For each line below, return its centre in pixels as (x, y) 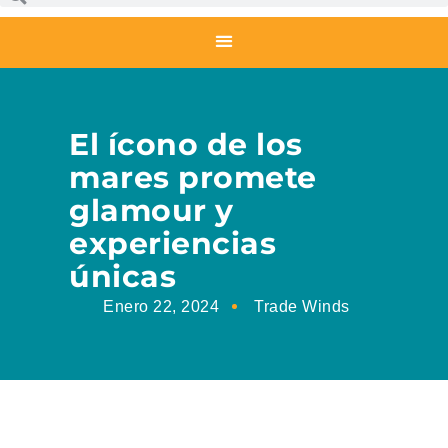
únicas (123, 277)
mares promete (193, 178)
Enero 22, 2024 (161, 307)
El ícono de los (186, 145)
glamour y (151, 211)
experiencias (173, 244)
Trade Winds (302, 307)
